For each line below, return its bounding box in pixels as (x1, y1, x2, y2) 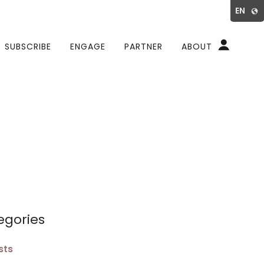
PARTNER (124, 40, 163, 52)
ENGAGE (70, 40, 106, 52)
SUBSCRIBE (5, 40, 52, 52)
